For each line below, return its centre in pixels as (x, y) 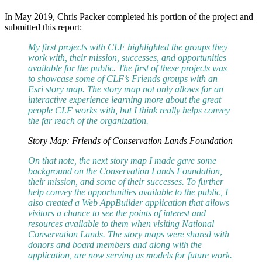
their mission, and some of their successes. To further (126, 181)
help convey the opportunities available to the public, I (128, 192)
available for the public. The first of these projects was (127, 68)
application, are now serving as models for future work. (130, 255)
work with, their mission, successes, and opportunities (127, 57)
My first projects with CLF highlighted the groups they (128, 47)
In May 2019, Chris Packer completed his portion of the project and (129, 16)
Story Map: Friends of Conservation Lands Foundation (130, 140)
